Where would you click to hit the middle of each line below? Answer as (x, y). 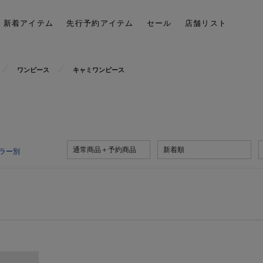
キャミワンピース (99, 70)
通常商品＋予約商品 (104, 150)
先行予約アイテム (100, 23)
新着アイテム (28, 23)
